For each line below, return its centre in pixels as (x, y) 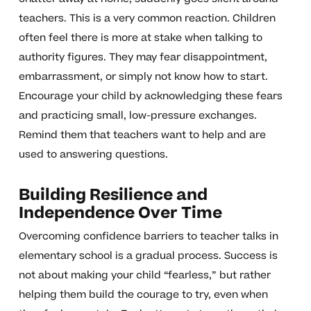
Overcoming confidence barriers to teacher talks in (148, 237)
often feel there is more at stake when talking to (140, 38)
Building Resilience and (113, 195)
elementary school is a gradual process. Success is (148, 256)
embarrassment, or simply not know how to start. (143, 77)
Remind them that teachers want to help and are (142, 135)
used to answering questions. (93, 155)
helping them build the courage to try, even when (143, 295)
